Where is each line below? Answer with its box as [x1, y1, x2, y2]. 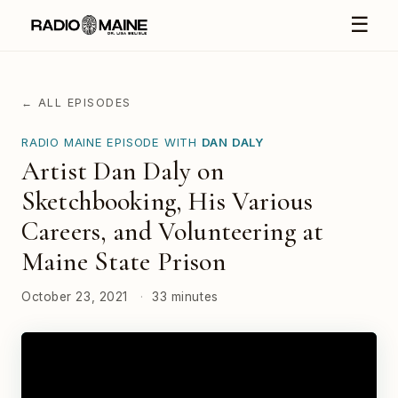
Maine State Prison [21, 246, 226, 278]
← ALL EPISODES [21, 95, 131, 109]
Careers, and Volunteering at [21, 216, 324, 248]
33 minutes [152, 289, 219, 304]
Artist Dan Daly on [21, 155, 224, 187]
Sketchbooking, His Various [21, 186, 313, 218]
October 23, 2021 [21, 289, 128, 304]
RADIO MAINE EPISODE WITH [21, 134, 202, 149]
